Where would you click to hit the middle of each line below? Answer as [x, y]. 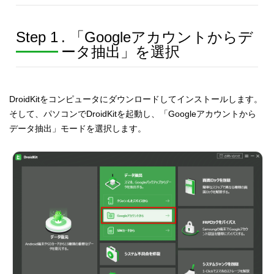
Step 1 [37, 37]
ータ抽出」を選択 [120, 51]
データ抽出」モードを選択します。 [78, 128]
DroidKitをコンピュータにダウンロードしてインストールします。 [136, 99]
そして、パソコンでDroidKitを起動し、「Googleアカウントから [133, 113]
